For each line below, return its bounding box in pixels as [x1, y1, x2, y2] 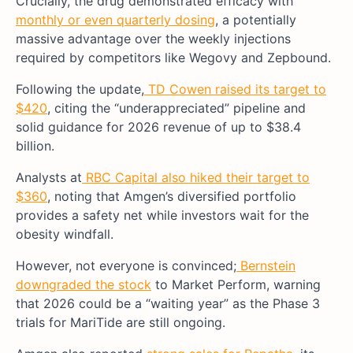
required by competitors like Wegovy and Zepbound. [16, 50, 331, 66]
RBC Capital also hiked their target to [82, 169, 310, 186]
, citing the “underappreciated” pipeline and [47, 100, 306, 117]
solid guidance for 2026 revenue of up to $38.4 [16, 119, 301, 136]
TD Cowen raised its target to [144, 81, 326, 98]
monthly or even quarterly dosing [16, 12, 215, 28]
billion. [16, 138, 54, 154]
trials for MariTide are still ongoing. [16, 314, 225, 331]
